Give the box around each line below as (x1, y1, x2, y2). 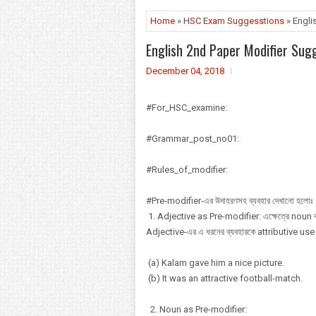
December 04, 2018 (146, 66, 224, 76)
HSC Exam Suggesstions (183, 16, 284, 26)
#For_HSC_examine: (146, 102, 227, 113)
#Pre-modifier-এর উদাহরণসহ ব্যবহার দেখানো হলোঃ (146, 195, 312, 206)
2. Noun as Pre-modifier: (146, 304, 249, 315)
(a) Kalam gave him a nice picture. (146, 257, 284, 268)
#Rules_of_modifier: (146, 164, 228, 175)
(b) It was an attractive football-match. (146, 273, 303, 284)
